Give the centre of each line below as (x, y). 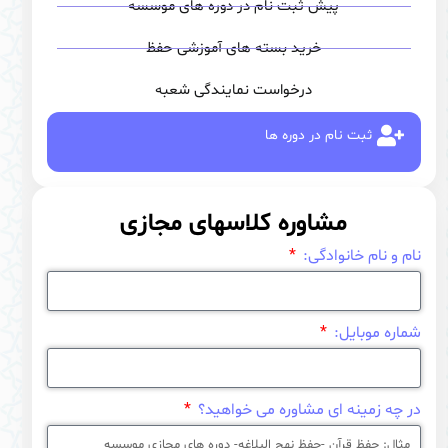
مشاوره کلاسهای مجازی (234, 223)
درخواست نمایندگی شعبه (234, 90)
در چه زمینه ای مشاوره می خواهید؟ (307, 409)
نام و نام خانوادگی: (359, 255)
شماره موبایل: (375, 332)
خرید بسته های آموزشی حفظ (233, 48)
